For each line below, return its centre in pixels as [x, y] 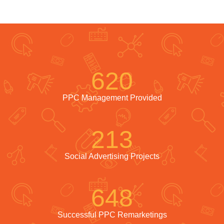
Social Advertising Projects [112, 156]
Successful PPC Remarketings [112, 214]
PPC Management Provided [112, 97]
